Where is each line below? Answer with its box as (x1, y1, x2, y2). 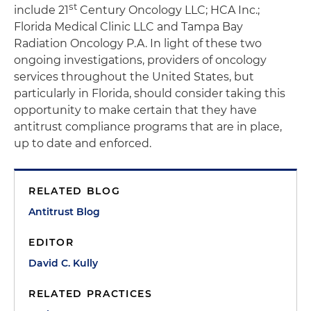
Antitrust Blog (28, 205, 100, 219)
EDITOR (28, 236, 74, 249)
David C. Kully (28, 257, 98, 270)
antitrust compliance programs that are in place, (14, 120, 282, 134)
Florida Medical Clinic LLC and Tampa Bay (14, 20, 243, 34)
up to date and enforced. (14, 137, 151, 151)
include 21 (14, 3, 69, 17)
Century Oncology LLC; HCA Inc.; (77, 3, 260, 17)
